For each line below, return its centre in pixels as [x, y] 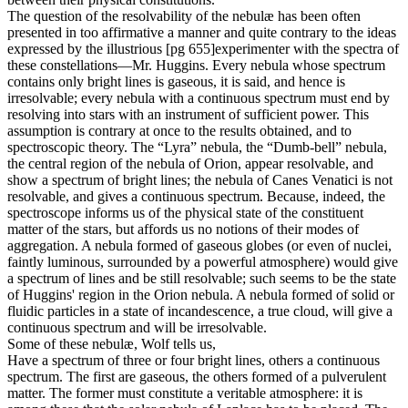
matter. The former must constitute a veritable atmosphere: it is [185, 393]
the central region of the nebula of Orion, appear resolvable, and [190, 164]
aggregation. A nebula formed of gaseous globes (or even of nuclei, [199, 246]
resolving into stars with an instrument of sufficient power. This [188, 115]
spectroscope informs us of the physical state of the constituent [185, 213]
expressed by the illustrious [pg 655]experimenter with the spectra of [203, 49]
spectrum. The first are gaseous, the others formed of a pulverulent [197, 377]
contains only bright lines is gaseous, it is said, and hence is [176, 82]
